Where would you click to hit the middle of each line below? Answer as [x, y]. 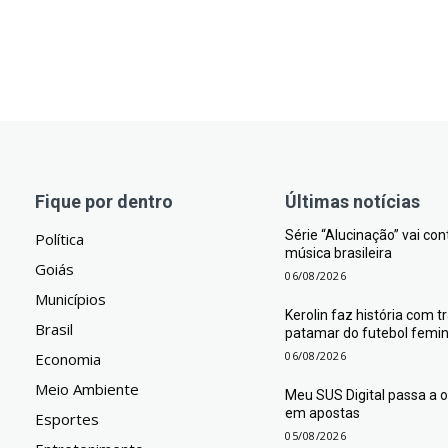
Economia [68, 359]
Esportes [67, 419]
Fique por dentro [104, 202]
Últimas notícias [353, 202]
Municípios [71, 299]
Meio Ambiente [87, 389]
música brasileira [339, 253]
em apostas [323, 413]
